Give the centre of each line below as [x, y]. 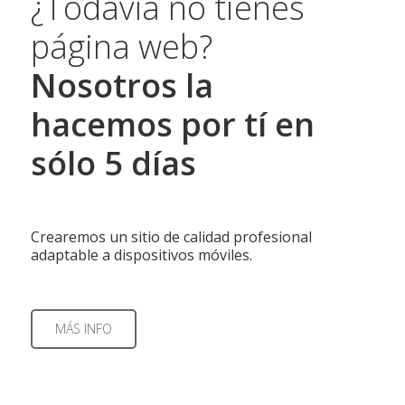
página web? [121, 47]
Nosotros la [122, 85]
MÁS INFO [83, 329]
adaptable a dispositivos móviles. [141, 255]
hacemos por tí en [172, 124]
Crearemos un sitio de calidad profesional [171, 237]
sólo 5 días [113, 163]
